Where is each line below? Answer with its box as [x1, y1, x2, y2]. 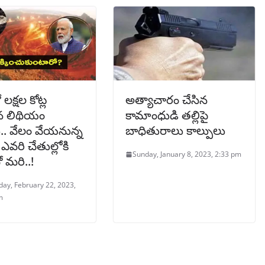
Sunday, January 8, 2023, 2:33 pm [132, 149, 241, 160]
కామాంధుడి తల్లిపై [125, 107, 208, 124]
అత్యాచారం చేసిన [125, 92, 208, 108]
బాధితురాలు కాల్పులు [125, 122, 225, 139]
